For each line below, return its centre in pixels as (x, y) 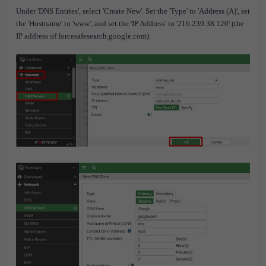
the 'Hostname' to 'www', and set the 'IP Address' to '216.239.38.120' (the (130, 24)
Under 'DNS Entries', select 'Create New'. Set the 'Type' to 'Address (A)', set (133, 11)
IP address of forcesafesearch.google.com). (83, 36)
